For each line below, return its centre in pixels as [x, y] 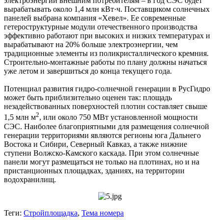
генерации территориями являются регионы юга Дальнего [102, 135]
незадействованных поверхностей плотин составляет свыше [106, 107]
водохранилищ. [31, 179]
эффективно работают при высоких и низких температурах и [107, 36]
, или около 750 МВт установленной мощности [119, 117]
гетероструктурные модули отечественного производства [101, 27]
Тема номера [103, 213]
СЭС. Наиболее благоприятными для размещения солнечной [107, 126]
